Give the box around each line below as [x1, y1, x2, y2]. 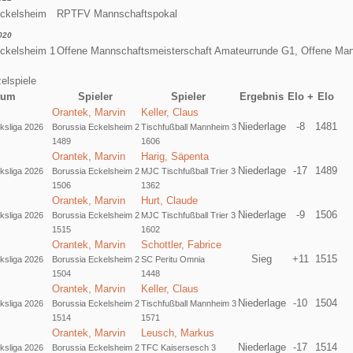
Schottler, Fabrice [140, 238, 221, 251]
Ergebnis [240, 90, 284, 102]
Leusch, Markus [140, 326, 214, 339]
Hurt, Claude [140, 194, 198, 206]
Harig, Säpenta [140, 150, 209, 162]
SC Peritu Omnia [140, 254, 205, 264]
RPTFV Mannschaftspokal [56, 7, 177, 20]
